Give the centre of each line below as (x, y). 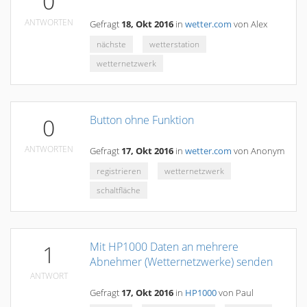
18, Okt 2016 (147, 24)
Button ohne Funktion (142, 120)
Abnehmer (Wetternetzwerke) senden (181, 262)
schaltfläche (119, 190)
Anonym (268, 151)
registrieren (119, 171)
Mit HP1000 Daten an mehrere (164, 247)
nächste (111, 44)
